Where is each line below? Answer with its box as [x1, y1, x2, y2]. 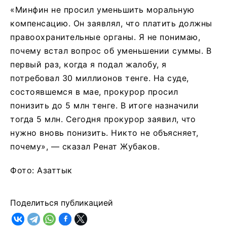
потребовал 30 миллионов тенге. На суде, [10, 73, 189, 84]
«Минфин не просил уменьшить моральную [10, 5, 195, 15]
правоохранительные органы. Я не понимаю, [10, 32, 200, 43]
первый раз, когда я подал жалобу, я [10, 59, 167, 70]
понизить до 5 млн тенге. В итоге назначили [10, 100, 199, 111]
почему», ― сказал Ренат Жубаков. [10, 141, 160, 152]
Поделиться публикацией [10, 198, 113, 208]
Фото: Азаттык [10, 165, 72, 176]
